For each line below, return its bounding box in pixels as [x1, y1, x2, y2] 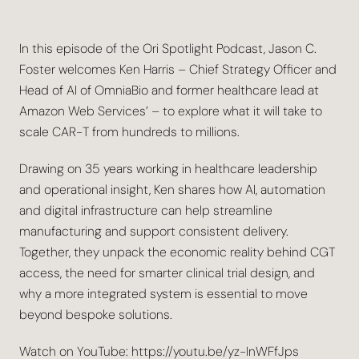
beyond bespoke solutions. [19, 306, 172, 323]
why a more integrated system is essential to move [19, 285, 308, 302]
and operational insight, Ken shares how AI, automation [19, 181, 325, 198]
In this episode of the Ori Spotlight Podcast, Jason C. [19, 40, 317, 57]
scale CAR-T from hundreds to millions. [19, 123, 240, 140]
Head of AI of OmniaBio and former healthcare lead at [19, 82, 319, 99]
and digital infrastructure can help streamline [19, 202, 272, 219]
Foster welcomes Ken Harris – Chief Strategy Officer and [19, 61, 337, 78]
